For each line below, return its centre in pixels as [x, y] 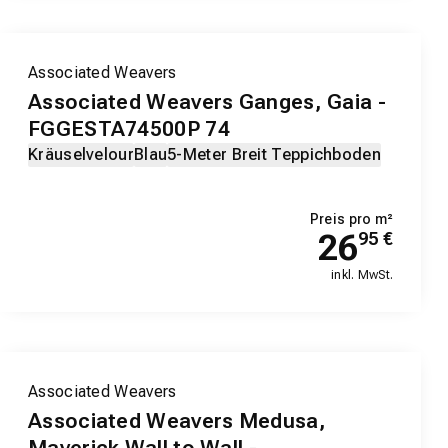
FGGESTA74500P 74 [129, 129]
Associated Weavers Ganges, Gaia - [207, 102]
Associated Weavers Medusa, [177, 421]
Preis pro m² [351, 219]
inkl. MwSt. [362, 275]
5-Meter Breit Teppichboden [274, 155]
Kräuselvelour [81, 155]
